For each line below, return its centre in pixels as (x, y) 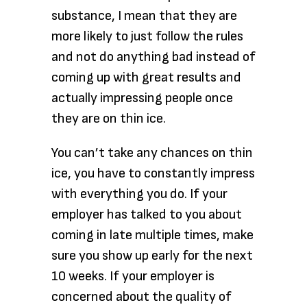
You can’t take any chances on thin (152, 153)
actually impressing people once (142, 98)
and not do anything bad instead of (153, 57)
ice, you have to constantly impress (153, 173)
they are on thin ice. (109, 119)
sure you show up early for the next (152, 256)
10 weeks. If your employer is (133, 276)
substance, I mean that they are (144, 16)
